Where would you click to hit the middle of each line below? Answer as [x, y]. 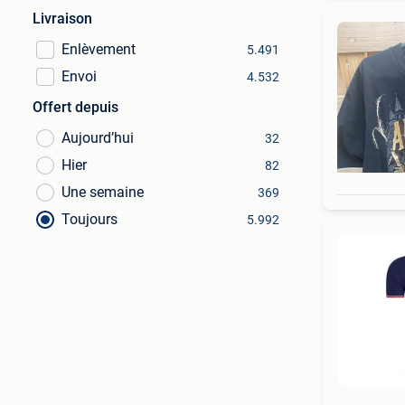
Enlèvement [99, 49]
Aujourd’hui [98, 138]
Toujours [89, 219]
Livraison [62, 19]
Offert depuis [75, 107]
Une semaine [103, 192]
